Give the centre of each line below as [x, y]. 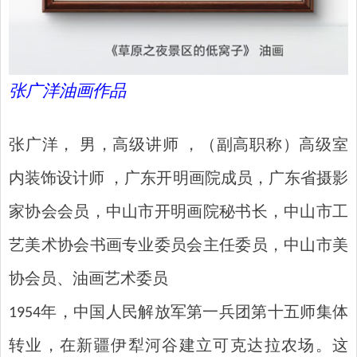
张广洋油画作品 [67, 92]
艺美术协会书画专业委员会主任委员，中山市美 [178, 247]
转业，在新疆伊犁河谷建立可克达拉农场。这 [178, 347]
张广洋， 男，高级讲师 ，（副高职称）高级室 [178, 146]
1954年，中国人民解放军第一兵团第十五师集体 [178, 314]
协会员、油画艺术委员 [88, 280]
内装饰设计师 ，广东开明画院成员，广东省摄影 [178, 180]
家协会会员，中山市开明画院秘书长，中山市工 [178, 213]
